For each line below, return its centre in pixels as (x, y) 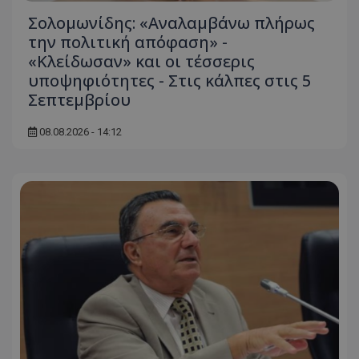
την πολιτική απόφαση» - (128, 42)
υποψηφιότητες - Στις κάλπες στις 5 (169, 81)
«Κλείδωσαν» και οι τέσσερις (141, 61)
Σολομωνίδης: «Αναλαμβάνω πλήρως (171, 23)
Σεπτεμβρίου (79, 100)
